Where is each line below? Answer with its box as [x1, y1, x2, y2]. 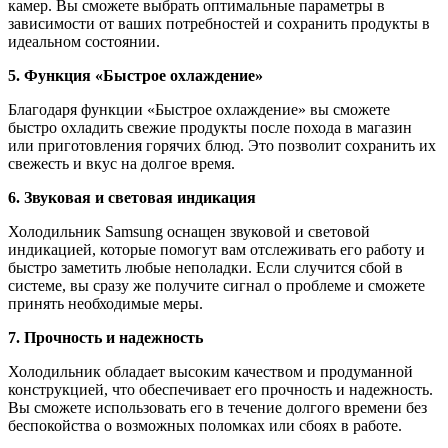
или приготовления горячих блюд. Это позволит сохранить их [8, 136, 436, 154]
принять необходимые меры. [8, 294, 203, 312]
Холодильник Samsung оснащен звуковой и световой [8, 222, 370, 240]
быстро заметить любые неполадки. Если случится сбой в [8, 258, 403, 276]
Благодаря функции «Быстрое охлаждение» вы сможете [8, 100, 390, 118]
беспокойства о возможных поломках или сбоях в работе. [8, 416, 402, 434]
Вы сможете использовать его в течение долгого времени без [8, 398, 427, 416]
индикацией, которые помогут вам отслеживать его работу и [8, 240, 425, 258]
